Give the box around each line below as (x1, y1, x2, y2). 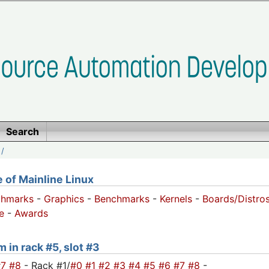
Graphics (44, 193, 84, 205)
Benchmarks (94, 193, 150, 205)
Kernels (160, 193, 192, 205)
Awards (14, 207, 48, 220)
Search (5, 125, 39, 138)
